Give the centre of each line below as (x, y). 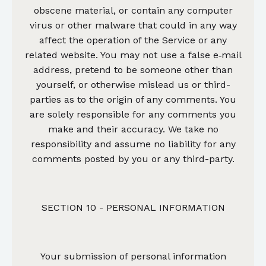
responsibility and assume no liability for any (133, 144)
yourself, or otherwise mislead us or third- (133, 84)
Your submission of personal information (133, 256)
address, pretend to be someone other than (133, 69)
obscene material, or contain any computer (133, 10)
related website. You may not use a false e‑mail (133, 55)
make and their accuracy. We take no (133, 129)
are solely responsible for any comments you (133, 114)
